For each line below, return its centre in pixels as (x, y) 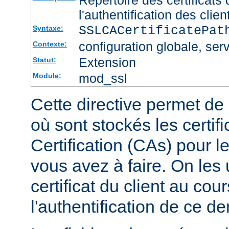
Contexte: (50, 44)
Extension (107, 62)
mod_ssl (103, 78)
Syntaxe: (48, 28)
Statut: (44, 60)
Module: (47, 75)
